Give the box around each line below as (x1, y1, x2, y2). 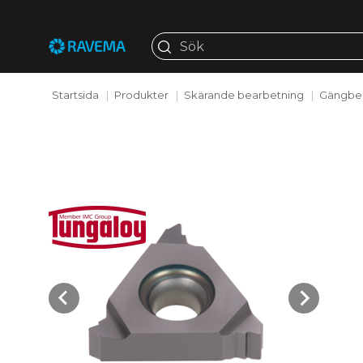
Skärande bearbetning (183, 88, 304, 101)
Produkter (113, 88, 169, 101)
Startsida (51, 88, 99, 101)
